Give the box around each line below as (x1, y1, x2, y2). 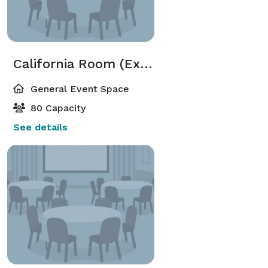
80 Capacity (28, 102, 86, 114)
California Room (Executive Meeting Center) (140, 56, 153, 71)
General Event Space (28, 83, 129, 95)
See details (13, 121, 68, 133)
